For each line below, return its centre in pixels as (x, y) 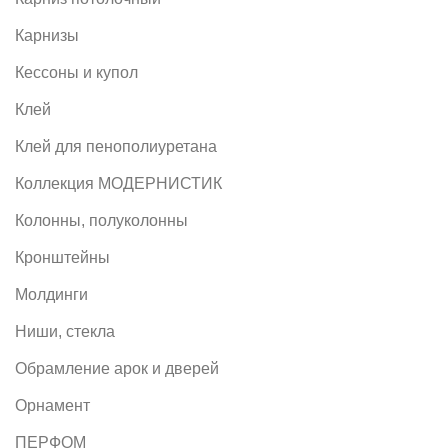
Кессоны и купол (76, 72)
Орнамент (52, 405)
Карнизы (47, 35)
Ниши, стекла (65, 331)
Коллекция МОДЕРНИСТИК (118, 183)
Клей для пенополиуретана (116, 146)
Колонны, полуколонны (101, 220)
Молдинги (51, 294)
